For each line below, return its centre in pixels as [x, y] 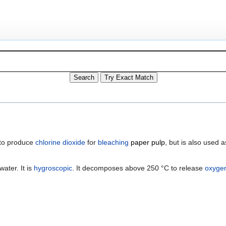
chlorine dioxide [60, 143]
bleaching [113, 143]
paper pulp [148, 143]
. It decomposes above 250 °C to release [138, 168]
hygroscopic [53, 168]
